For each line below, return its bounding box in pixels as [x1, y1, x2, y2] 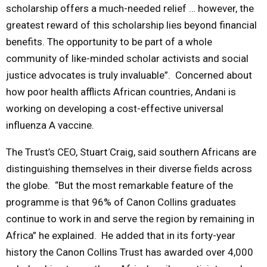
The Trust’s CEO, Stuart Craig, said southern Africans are [6, 145, 256, 158]
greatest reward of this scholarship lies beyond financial [6, 18, 257, 31]
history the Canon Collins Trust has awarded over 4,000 [6, 246, 253, 258]
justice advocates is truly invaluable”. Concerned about [6, 69, 252, 81]
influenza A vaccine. [6, 119, 94, 131]
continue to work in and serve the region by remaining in [6, 212, 254, 225]
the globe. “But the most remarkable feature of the [6, 179, 233, 191]
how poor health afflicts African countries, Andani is [6, 85, 236, 98]
